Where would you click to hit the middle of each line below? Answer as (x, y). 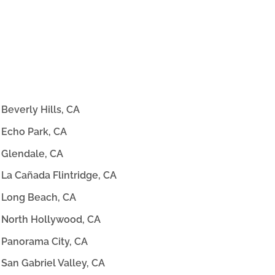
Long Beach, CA (39, 198)
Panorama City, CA (45, 241)
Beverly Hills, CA (41, 110)
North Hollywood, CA (51, 219)
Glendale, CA (33, 153)
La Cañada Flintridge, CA (59, 176)
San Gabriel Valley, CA (53, 263)
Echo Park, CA (34, 131)
